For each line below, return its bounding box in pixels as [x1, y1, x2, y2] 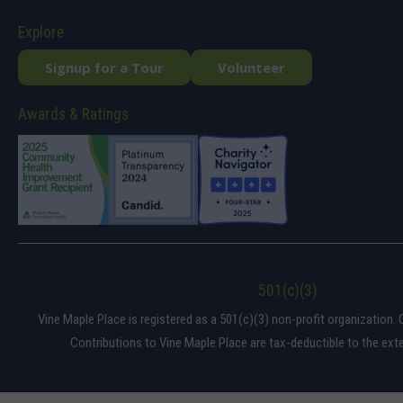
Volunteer [218, 58, 285, 76]
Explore [18, 23, 64, 41]
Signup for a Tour [45, 58, 164, 76]
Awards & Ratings [18, 105, 129, 123]
